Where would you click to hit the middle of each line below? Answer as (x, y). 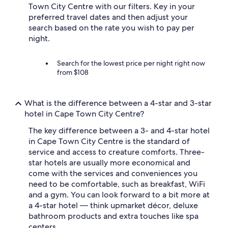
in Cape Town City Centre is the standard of (109, 141)
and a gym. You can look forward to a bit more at (119, 194)
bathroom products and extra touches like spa (113, 216)
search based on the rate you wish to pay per (111, 27)
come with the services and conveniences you (113, 173)
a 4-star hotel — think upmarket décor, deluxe (113, 205)
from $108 (73, 72)
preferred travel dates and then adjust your (108, 17)
